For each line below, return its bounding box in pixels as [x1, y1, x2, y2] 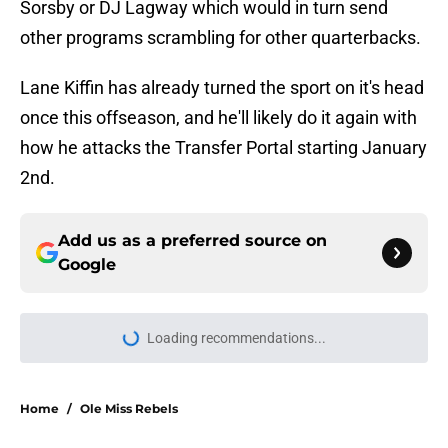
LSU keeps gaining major [120, 376, 331, 396]
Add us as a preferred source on [58, 231, 327, 251]
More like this [20, 334, 175, 362]
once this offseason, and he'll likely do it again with [20, 107, 417, 129]
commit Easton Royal [120, 420, 300, 440]
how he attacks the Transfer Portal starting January [20, 137, 427, 159]
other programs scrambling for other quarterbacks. [20, 27, 421, 49]
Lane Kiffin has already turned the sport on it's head [20, 77, 424, 99]
